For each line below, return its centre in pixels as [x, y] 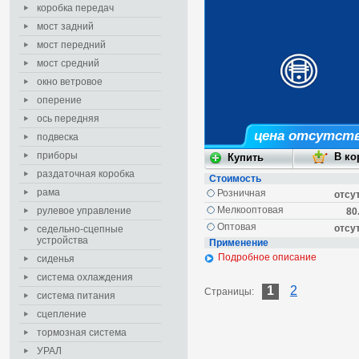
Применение [239, 243]
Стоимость [235, 179]
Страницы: [229, 292]
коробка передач [75, 8]
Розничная [242, 194]
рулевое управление [84, 211]
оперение [59, 100]
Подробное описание [267, 258]
